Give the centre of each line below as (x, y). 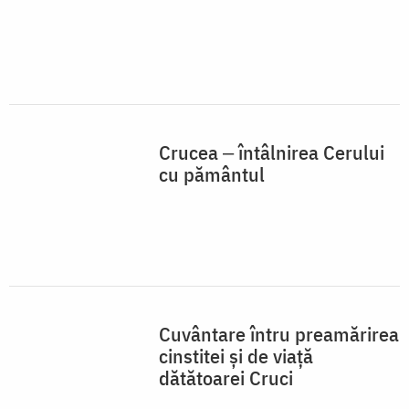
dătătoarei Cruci (226, 378)
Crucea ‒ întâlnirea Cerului (272, 152)
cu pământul (212, 174)
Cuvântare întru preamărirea (279, 334)
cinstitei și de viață (236, 356)
